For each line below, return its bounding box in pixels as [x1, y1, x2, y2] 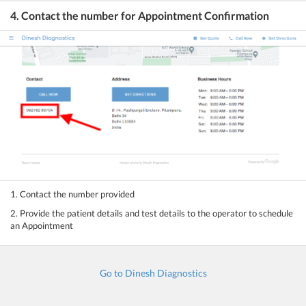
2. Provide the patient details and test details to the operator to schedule [10, 207, 293, 219]
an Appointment [10, 219, 73, 231]
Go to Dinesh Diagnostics [99, 266, 207, 279]
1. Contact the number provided [10, 188, 135, 199]
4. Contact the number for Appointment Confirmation [10, 9, 269, 23]
